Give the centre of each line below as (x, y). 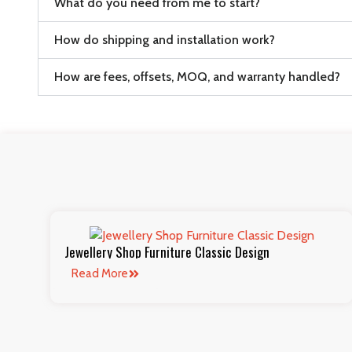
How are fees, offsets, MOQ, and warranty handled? (197, 76)
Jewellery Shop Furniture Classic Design (167, 252)
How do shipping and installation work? (165, 39)
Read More (100, 274)
